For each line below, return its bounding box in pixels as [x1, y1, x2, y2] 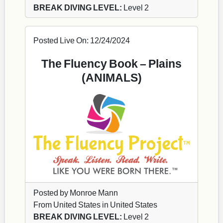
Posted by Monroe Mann [33, 187, 118, 197]
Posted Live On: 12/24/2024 [33, 35, 130, 45]
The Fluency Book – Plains [41, 56, 182, 71]
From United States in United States [33, 199, 157, 209]
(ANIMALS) [81, 70, 142, 85]
